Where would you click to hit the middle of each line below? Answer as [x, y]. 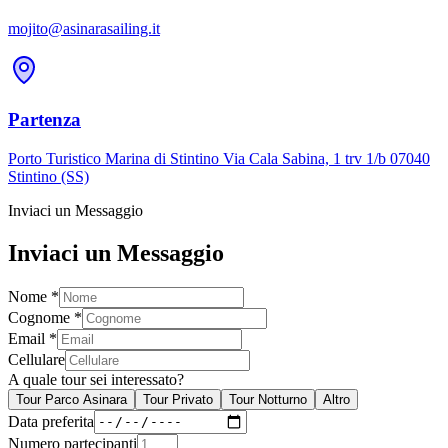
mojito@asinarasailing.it [84, 29]
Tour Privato [178, 399]
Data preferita [51, 421]
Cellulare [36, 359]
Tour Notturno [268, 399]
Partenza [44, 120]
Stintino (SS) [48, 176]
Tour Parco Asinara [71, 399]
